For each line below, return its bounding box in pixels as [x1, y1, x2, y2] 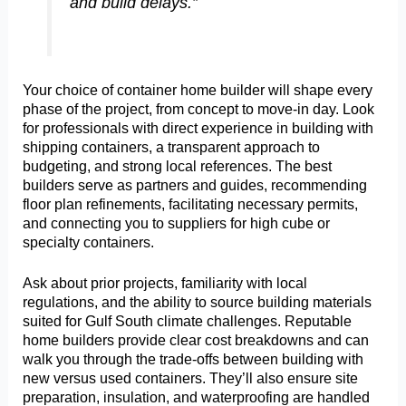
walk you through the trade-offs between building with [23, 351, 364, 368]
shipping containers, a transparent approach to [23, 138, 321, 155]
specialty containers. [23, 233, 155, 250]
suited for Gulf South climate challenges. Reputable [23, 313, 353, 330]
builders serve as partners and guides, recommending [23, 176, 368, 193]
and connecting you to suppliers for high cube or [23, 214, 331, 231]
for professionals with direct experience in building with [23, 119, 374, 136]
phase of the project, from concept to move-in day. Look [23, 100, 375, 117]
